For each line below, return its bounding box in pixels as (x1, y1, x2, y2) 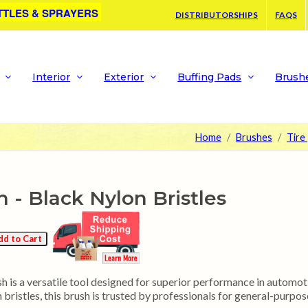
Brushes (236, 131, 272, 143)
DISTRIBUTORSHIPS (175, 10, 258, 20)
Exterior (104, 71, 144, 83)
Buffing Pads (177, 71, 242, 83)
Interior (32, 71, 71, 83)
